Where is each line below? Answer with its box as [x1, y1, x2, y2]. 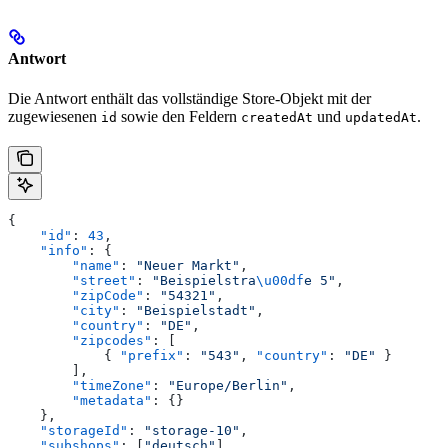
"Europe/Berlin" [168, 377, 288, 393]
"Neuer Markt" [136, 257, 240, 273]
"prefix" [120, 347, 184, 363]
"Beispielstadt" [136, 302, 256, 318]
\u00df [256, 272, 304, 288]
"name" [8, 257, 120, 273]
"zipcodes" [8, 332, 152, 348]
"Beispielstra [152, 272, 256, 288]
